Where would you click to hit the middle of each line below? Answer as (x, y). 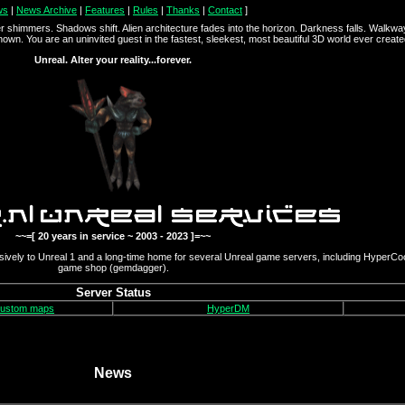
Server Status (113, 292)
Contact (225, 10)
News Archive (47, 10)
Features (105, 10)
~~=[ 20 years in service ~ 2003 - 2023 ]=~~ (113, 236)
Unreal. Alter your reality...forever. (113, 60)
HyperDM (228, 308)
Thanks (183, 10)
